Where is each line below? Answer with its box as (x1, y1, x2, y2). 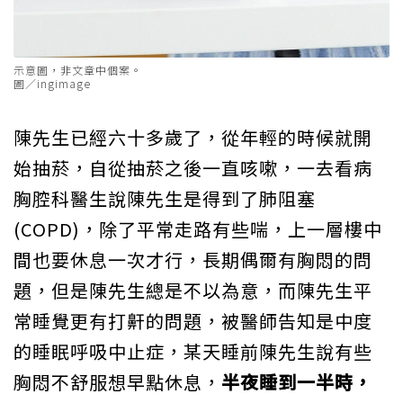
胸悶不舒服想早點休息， (13, 369, 221, 396)
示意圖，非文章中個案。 (13, 62, 142, 78)
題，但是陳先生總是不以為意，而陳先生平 (13, 277, 372, 304)
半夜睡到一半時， (221, 369, 372, 396)
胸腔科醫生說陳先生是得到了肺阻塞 (13, 185, 316, 212)
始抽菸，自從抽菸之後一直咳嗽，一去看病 (13, 155, 372, 182)
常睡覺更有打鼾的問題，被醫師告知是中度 (13, 308, 372, 335)
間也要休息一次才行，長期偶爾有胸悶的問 (13, 246, 372, 273)
